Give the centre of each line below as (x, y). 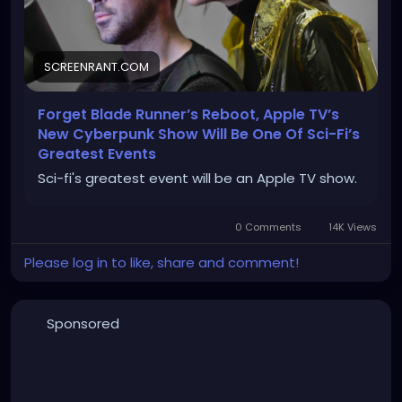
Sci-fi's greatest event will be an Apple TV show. (197, 178)
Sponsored (83, 323)
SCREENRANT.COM (96, 66)
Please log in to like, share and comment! (162, 262)
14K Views (351, 227)
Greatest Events (97, 153)
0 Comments (269, 227)
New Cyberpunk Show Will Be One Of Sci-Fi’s (199, 134)
